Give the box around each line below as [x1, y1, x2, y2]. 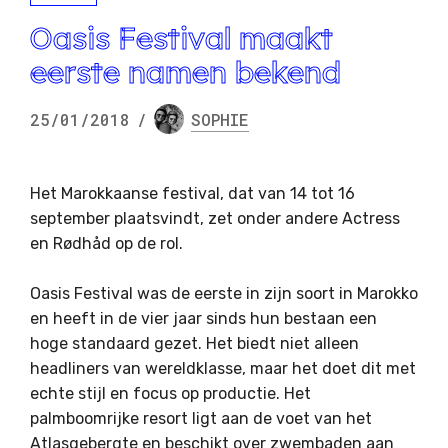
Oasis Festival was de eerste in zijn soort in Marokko [30, 284, 418, 303]
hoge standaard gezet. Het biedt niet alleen [30, 334, 359, 353]
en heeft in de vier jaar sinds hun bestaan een [30, 309, 377, 328]
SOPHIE [191, 108, 249, 130]
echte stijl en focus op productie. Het [30, 384, 311, 403]
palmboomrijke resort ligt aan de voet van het [30, 409, 372, 428]
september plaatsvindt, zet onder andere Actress [30, 209, 400, 228]
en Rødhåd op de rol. [30, 234, 183, 253]
